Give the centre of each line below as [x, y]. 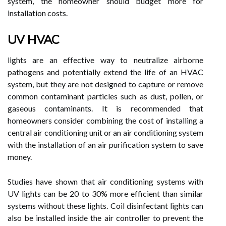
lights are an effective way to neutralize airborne [105, 60]
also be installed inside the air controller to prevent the [105, 218]
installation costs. [38, 13]
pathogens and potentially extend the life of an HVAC [105, 72]
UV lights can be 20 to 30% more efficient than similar [105, 193]
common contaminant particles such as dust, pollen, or [105, 96]
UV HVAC [34, 39]
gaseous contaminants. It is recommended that [105, 108]
